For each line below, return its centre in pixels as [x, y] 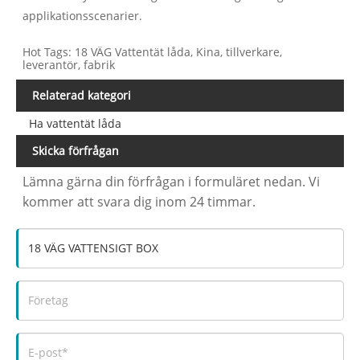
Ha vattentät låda [75, 123]
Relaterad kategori [82, 95]
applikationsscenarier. [83, 15]
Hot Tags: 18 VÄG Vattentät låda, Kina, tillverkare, [153, 51]
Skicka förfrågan [76, 150]
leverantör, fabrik [69, 64]
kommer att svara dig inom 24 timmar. [139, 201]
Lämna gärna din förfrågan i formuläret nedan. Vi [172, 181]
